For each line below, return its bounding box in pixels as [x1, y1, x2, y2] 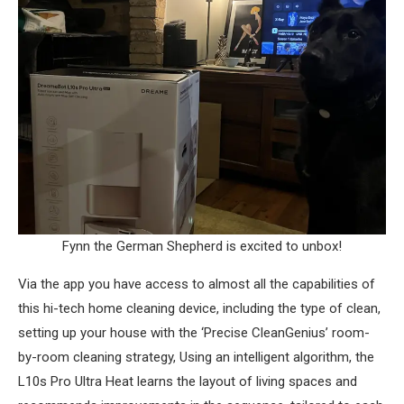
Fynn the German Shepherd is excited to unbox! [62, 238, 342, 255]
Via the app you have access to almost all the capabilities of [18, 276, 375, 293]
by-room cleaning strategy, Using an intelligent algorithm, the [18, 349, 374, 366]
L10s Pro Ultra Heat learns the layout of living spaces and [18, 373, 357, 390]
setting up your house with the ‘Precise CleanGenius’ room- [18, 325, 370, 342]
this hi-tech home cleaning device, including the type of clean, [18, 300, 381, 317]
